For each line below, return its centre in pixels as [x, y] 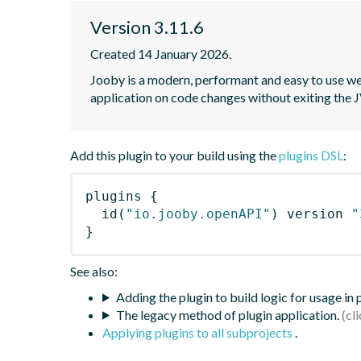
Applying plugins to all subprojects [199, 332]
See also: [94, 271]
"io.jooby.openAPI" [198, 214]
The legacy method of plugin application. [227, 314]
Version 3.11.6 [147, 27]
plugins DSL [311, 155]
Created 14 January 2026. [161, 53]
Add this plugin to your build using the [174, 155]
